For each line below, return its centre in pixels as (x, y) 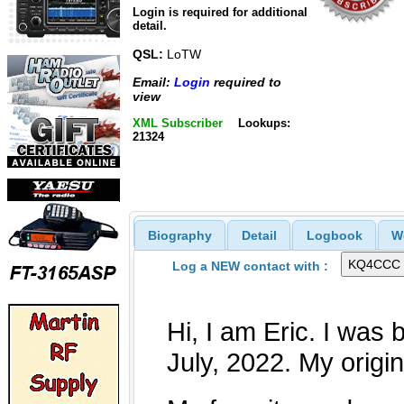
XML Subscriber (178, 123)
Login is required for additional (220, 13)
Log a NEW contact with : (250, 266)
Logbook (334, 235)
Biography (179, 235)
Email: (153, 82)
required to (246, 82)
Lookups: (264, 123)
